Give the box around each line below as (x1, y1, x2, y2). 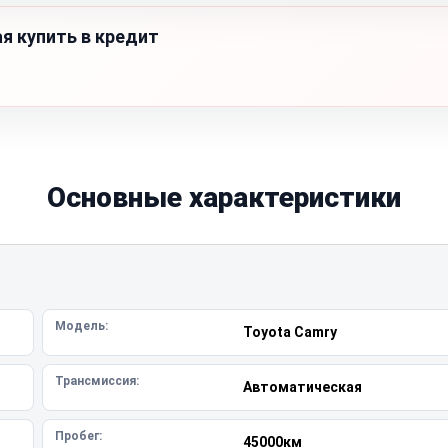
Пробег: (55, 429, 102, 443)
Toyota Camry (242, 324, 337, 340)
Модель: (55, 319, 108, 333)
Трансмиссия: (55, 374, 139, 388)
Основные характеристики (47, 181, 401, 214)
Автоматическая (242, 379, 362, 395)
